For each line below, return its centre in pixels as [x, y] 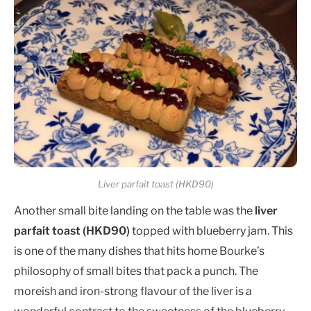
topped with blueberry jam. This [212, 230]
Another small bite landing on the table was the [134, 210]
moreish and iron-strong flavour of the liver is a [133, 291]
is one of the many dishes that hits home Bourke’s [139, 251]
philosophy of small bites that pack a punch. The [136, 271]
